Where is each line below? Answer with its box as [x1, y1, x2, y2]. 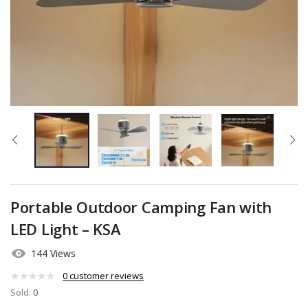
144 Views [31, 247, 76, 261]
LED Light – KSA [10, 219, 121, 239]
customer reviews [67, 269, 144, 282]
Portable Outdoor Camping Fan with [10, 197, 272, 217]
